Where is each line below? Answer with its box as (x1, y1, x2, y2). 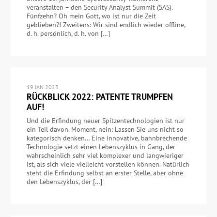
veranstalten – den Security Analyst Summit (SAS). (26, 3, 172, 12)
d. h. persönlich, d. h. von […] (26, 29, 110, 38)
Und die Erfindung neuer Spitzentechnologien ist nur (26, 116, 185, 125)
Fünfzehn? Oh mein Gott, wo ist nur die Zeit (26, 12, 156, 21)
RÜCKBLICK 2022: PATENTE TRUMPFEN (26, 91, 173, 103)
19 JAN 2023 (26, 83, 59, 91)
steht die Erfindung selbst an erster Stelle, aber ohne (26, 169, 183, 178)
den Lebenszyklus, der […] (26, 177, 102, 186)
